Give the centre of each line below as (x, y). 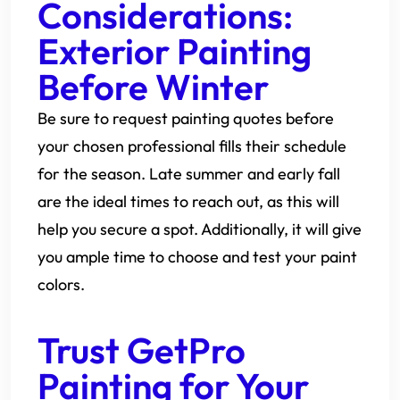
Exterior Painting (175, 51)
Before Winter (153, 87)
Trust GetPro (142, 350)
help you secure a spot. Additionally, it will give (200, 229)
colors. (61, 284)
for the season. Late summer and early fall (189, 174)
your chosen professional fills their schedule (192, 146)
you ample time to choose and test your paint (197, 257)
